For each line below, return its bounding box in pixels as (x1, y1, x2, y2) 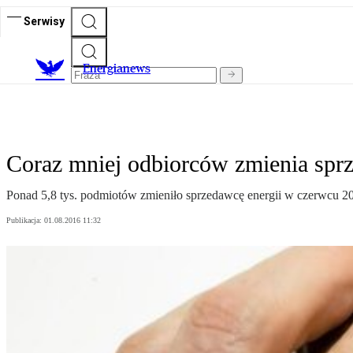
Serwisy (24, 14, 65, 28)
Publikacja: (6, 216, 44, 225)
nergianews (90, 61, 150, 76)
